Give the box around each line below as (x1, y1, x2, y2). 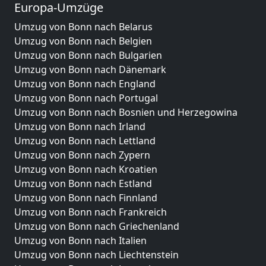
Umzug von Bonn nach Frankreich (14, 205, 167, 218)
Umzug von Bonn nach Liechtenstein (14, 248, 179, 261)
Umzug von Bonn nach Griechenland (14, 220, 179, 233)
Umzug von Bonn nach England (14, 77, 156, 90)
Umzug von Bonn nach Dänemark (14, 63, 166, 76)
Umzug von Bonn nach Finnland (14, 191, 157, 204)
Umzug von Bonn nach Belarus (14, 20, 153, 33)
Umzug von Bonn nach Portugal (14, 91, 158, 104)
